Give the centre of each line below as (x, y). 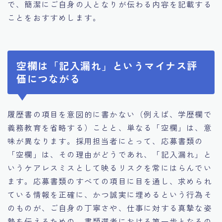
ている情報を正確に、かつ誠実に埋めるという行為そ (110, 194)
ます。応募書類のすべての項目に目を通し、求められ (110, 181)
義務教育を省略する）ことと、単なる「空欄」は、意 (110, 127)
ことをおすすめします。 (55, 18)
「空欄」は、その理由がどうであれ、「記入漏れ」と (110, 154)
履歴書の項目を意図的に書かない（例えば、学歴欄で (110, 114)
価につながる (48, 78)
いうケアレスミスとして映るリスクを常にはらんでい (110, 167)
